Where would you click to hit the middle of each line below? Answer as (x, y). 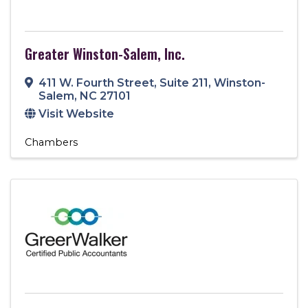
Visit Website (76, 113)
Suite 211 (184, 82)
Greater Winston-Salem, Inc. (105, 53)
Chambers (51, 142)
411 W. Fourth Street (96, 82)
